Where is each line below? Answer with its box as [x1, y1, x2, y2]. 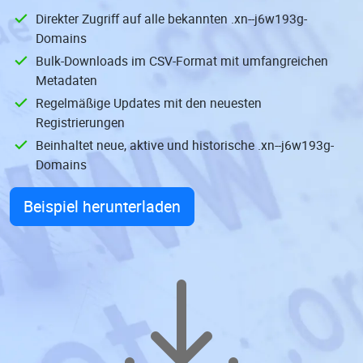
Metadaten [36, 71, 97, 89]
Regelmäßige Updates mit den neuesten [36, 94, 262, 112]
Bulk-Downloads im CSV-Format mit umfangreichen [36, 52, 328, 70]
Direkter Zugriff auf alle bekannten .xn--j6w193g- [36, 10, 307, 28]
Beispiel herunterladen [23, 195, 181, 217]
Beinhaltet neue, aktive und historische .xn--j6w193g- [36, 136, 334, 154]
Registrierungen [36, 113, 125, 131]
